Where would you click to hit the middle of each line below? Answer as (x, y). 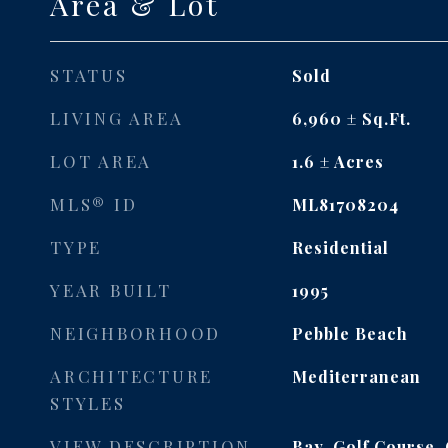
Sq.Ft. (386, 118)
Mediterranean (356, 376)
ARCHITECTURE (131, 376)
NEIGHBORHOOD (135, 333)
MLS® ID (94, 204)
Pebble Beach (349, 333)
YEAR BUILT (111, 290)
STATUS (89, 75)
